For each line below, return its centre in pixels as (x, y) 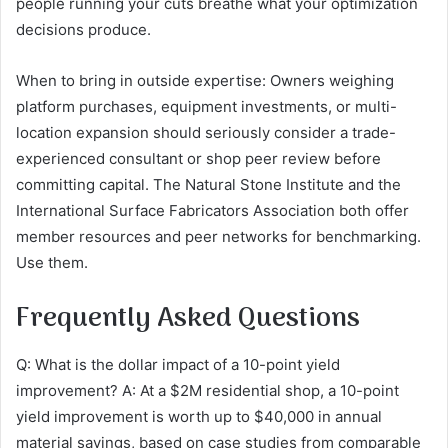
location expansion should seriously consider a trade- (206, 133)
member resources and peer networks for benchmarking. (218, 237)
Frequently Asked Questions (188, 319)
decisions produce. (83, 30)
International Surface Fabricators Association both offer (212, 211)
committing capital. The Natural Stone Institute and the (208, 185)
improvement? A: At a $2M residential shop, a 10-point (207, 390)
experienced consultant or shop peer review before (198, 159)
